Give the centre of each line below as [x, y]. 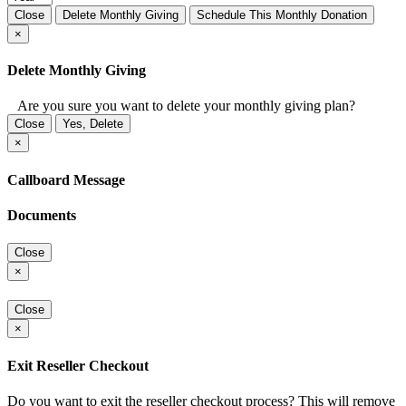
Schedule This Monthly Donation [282, 14]
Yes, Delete [93, 124]
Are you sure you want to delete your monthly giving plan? [181, 106]
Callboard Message [66, 179]
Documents [42, 215]
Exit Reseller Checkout [78, 365]
